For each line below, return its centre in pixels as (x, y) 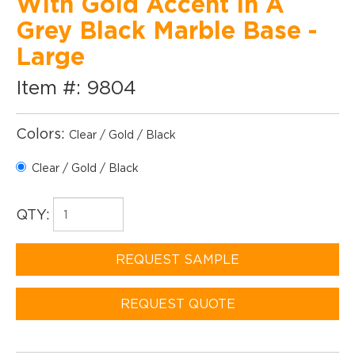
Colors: (42, 134)
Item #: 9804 (76, 87)
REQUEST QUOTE (177, 303)
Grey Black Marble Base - (167, 30)
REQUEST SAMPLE (177, 259)
